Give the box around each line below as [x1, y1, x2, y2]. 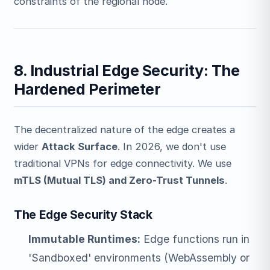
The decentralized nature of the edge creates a [14, 123, 236, 136]
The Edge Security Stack [14, 207, 152, 222]
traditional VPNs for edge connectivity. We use [14, 157, 232, 169]
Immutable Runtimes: [28, 233, 140, 246]
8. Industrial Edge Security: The [14, 61, 240, 80]
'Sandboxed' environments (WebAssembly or [28, 251, 250, 265]
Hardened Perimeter [14, 80, 161, 98]
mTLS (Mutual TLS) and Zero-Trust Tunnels [14, 174, 225, 186]
